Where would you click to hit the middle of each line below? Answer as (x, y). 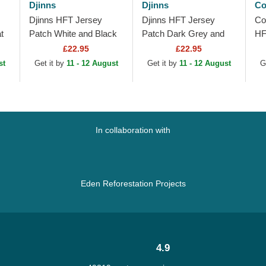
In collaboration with (133, 130)
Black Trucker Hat (177, 47)
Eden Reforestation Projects (133, 183)
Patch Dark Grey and (183, 34)
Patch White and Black (73, 34)
